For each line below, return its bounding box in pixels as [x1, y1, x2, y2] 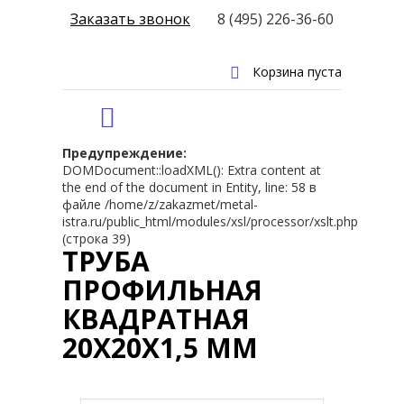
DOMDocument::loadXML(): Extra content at [62, 161, 321, 179]
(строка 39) [62, 230, 131, 247]
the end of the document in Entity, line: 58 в [62, 179, 317, 196]
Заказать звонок [70, 9, 190, 29]
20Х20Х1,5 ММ [62, 329, 258, 366]
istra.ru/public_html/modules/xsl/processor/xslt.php [62, 213, 358, 230]
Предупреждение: [62, 144, 187, 161]
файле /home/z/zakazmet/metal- [62, 196, 258, 213]
